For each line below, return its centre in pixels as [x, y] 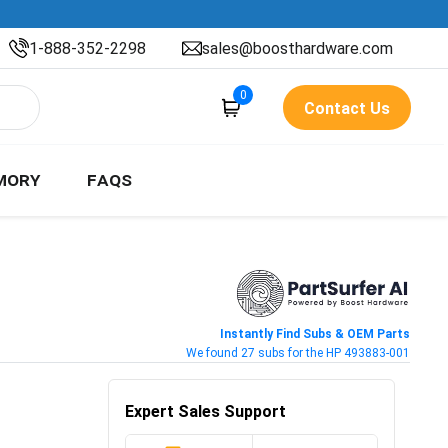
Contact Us [347, 108]
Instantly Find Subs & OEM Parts [314, 333]
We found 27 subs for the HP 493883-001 [297, 352]
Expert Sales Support [205, 411]
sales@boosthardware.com [297, 48]
